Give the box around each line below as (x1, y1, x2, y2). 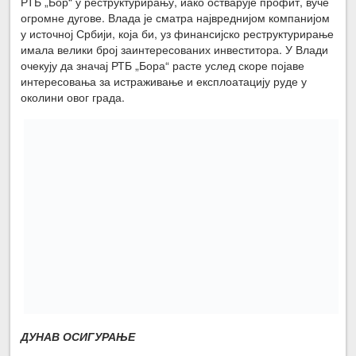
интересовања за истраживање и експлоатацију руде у (21, 72, 308, 89)
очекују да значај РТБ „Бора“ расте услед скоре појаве (21, 56, 305, 73)
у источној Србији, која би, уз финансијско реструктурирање (21, 25, 335, 41)
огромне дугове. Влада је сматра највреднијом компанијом (21, 9, 331, 25)
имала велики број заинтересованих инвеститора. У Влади (21, 41, 329, 57)
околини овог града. (21, 88, 126, 105)
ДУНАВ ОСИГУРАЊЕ (21, 328, 136, 345)
